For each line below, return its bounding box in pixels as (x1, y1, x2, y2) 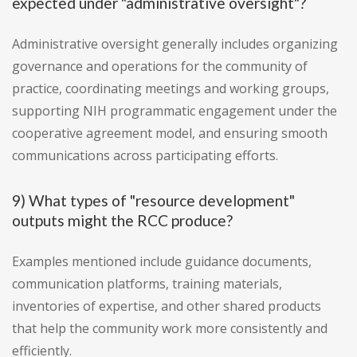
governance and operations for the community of (12, 57, 308, 76)
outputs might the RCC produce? (12, 211, 233, 230)
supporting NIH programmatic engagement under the (12, 102, 337, 120)
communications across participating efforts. (12, 147, 278, 165)
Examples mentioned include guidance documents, (12, 253, 312, 271)
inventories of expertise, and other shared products (12, 297, 321, 316)
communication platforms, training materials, (12, 275, 282, 293)
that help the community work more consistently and (12, 320, 328, 338)
